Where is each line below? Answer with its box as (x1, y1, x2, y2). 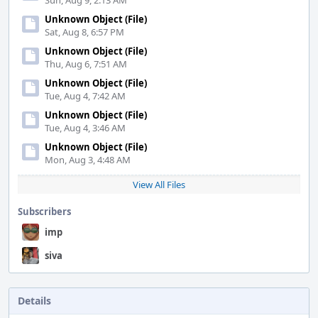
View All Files (133, 178, 185, 191)
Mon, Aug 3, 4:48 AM (45, 153, 131, 166)
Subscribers (18, 205, 71, 218)
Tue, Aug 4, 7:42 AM (45, 89, 126, 102)
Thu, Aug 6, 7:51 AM (45, 57, 127, 70)
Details (18, 294, 51, 307)
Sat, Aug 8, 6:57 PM (45, 26, 124, 38)
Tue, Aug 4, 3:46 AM (45, 121, 126, 134)
